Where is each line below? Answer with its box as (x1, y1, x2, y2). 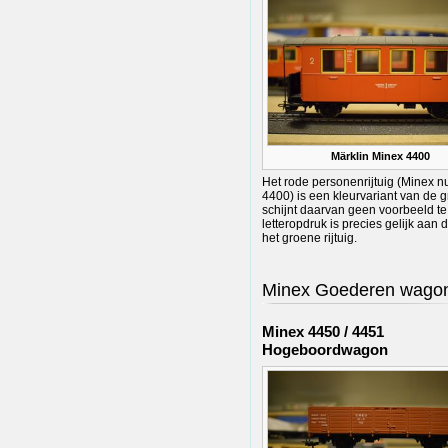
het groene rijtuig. (262, 231, 357, 245)
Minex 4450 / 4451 (262, 322, 384, 340)
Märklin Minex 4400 (330, 150, 430, 163)
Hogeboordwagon (262, 340, 388, 358)
